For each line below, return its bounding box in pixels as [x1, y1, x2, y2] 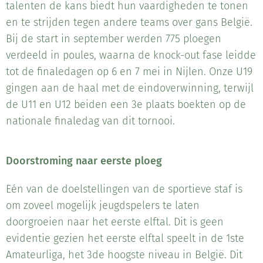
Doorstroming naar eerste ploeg [6, 154, 162, 168]
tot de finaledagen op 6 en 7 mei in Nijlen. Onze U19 [6, 65, 252, 79]
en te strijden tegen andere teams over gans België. [6, 16, 252, 29]
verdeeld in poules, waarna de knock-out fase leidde [6, 49, 256, 62]
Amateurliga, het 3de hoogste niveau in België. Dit [6, 248, 242, 262]
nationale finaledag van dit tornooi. [6, 114, 175, 128]
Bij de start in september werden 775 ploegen [6, 32, 221, 46]
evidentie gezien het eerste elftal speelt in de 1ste [6, 232, 244, 245]
